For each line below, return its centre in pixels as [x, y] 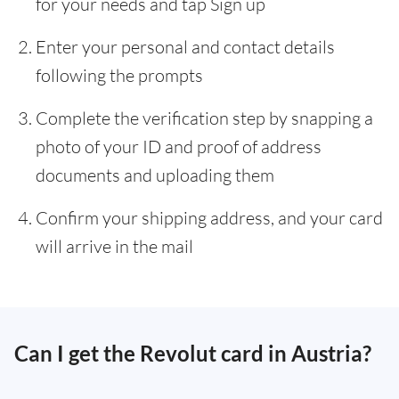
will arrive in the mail [114, 246]
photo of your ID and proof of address [179, 147]
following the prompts [119, 75]
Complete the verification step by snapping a [204, 118]
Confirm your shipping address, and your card [209, 218]
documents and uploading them [155, 175]
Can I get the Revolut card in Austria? [193, 353]
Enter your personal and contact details [185, 47]
